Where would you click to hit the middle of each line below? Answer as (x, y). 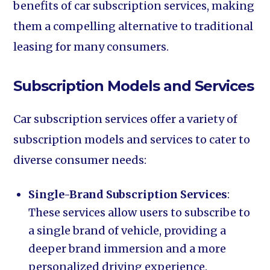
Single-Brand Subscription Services (128, 194)
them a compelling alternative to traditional (133, 26)
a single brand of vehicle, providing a (127, 231)
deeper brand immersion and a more (127, 249)
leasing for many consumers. (91, 47)
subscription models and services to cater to (132, 140)
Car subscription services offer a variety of (126, 119)
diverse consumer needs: (80, 160)
